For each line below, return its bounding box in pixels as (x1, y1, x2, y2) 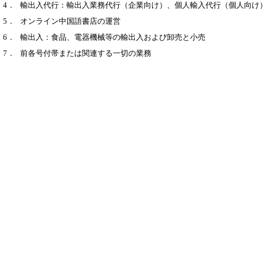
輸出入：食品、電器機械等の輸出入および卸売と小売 (20, 33, 205, 42)
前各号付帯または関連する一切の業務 (20, 49, 151, 58)
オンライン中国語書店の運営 (20, 17, 121, 26)
